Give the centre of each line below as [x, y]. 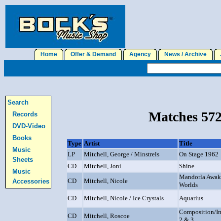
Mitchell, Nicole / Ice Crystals [124, 198]
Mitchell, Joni [103, 166]
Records [25, 114]
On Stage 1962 [199, 154]
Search [18, 102]
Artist [92, 143]
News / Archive [185, 54]
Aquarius [191, 198]
